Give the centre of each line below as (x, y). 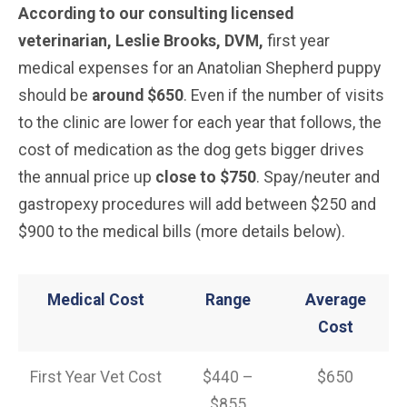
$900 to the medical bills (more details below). (182, 232)
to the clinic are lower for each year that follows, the (200, 123)
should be (55, 96)
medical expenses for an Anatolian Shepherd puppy (199, 69)
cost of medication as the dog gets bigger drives (191, 150)
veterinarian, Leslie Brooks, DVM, (143, 41)
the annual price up (87, 178)
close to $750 (206, 178)
